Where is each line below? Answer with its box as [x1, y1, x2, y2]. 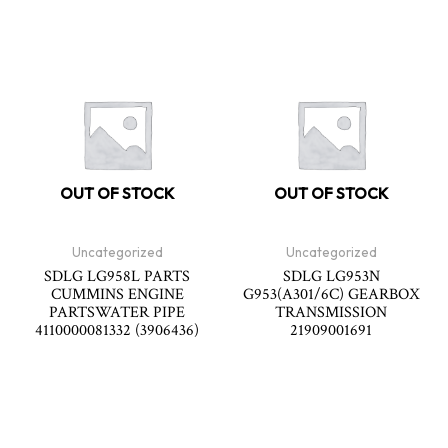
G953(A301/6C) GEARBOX [242, 284, 420, 305]
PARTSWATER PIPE [49, 302, 185, 323]
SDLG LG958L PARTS [44, 266, 190, 287]
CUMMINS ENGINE [50, 284, 184, 305]
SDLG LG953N [282, 266, 380, 287]
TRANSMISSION [275, 302, 387, 323]
